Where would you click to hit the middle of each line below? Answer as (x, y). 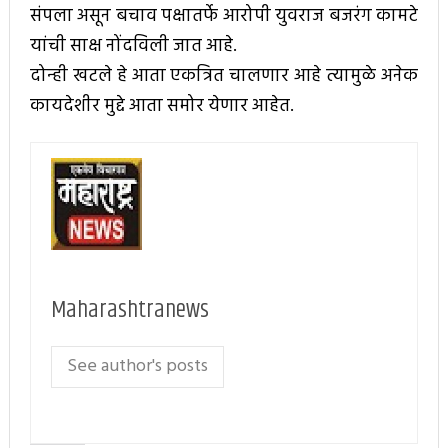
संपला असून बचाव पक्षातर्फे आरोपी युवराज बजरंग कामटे (224, 17)
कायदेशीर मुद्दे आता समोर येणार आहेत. (161, 107)
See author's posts (137, 366)
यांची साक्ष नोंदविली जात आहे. (133, 47)
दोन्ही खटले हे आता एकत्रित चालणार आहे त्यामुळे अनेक (224, 77)
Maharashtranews (129, 309)
